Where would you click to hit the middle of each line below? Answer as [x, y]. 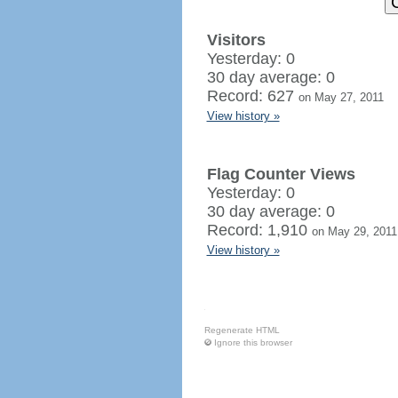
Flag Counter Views [281, 174]
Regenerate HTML [242, 330]
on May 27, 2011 [341, 97]
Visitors [236, 40]
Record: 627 [252, 96]
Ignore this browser [253, 342]
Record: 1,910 [259, 230]
